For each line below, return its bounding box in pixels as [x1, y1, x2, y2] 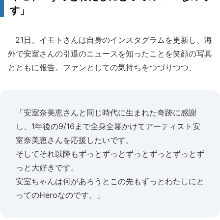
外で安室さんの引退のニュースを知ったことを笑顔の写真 [8, 49, 212, 58]
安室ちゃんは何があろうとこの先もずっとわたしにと [16, 176, 204, 186]
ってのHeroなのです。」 [16, 190, 105, 200]
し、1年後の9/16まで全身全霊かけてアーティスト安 [16, 121, 200, 131]
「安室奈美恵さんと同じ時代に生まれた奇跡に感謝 [16, 108, 196, 117]
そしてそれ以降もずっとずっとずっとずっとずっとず [16, 149, 204, 159]
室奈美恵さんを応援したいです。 [16, 135, 134, 145]
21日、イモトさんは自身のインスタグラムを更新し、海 [8, 35, 212, 45]
